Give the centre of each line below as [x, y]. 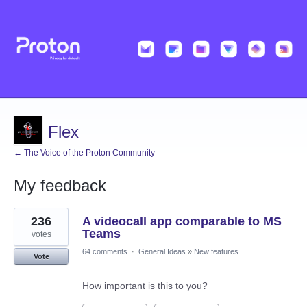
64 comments [105, 252]
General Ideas [162, 252]
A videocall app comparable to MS [182, 222]
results [28, 222]
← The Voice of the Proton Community [84, 153]
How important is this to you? [145, 286]
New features [216, 252]
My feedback [60, 186]
